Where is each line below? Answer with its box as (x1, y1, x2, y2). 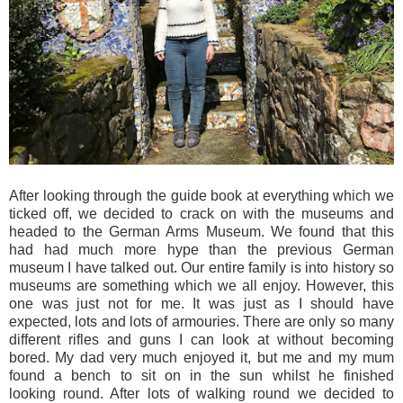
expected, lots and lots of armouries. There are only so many (9, 314, 394, 330)
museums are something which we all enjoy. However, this (9, 278, 394, 294)
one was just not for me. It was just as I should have (9, 296, 394, 312)
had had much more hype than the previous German (9, 242, 394, 258)
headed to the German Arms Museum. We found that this (9, 224, 394, 240)
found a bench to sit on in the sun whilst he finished (9, 368, 394, 384)
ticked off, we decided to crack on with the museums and (9, 206, 394, 222)
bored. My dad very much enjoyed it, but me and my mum (9, 350, 394, 366)
